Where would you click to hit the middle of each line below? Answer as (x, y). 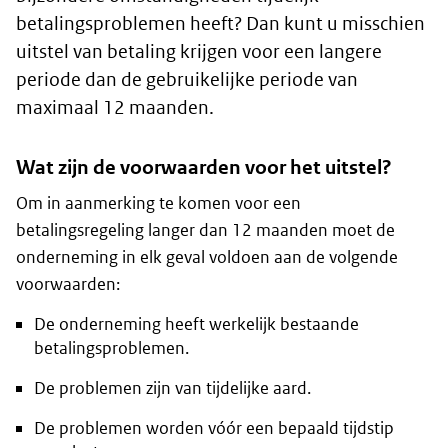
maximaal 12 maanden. (115, 108)
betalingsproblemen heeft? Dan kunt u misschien (220, 24)
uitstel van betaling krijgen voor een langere (199, 52)
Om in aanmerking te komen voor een (158, 203)
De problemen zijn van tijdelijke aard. (172, 388)
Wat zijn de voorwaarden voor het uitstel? (204, 168)
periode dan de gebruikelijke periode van (187, 80)
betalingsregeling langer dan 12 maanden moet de (205, 230)
